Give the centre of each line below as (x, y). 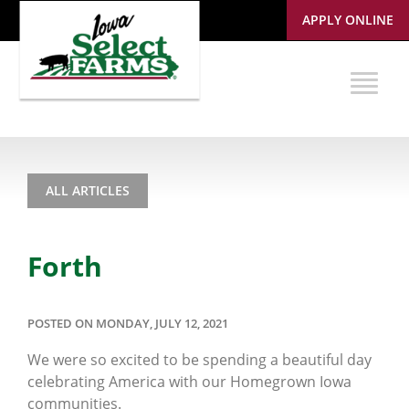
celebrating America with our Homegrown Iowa (189, 381)
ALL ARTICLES (88, 190)
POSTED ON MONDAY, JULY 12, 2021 (128, 323)
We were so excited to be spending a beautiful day (199, 359)
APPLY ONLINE (348, 20)
